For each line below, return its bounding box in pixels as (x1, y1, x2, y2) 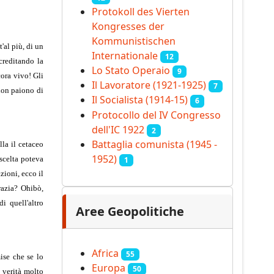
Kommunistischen (92, 34, 176, 48)
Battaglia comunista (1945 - (92, 137, 217, 151)
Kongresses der (92, 19, 165, 33)
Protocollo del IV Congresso (92, 108, 221, 122)
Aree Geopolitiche (76, 203, 184, 220)
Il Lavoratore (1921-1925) (92, 78, 206, 92)
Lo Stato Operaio (92, 64, 170, 78)
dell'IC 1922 (92, 122, 144, 136)
